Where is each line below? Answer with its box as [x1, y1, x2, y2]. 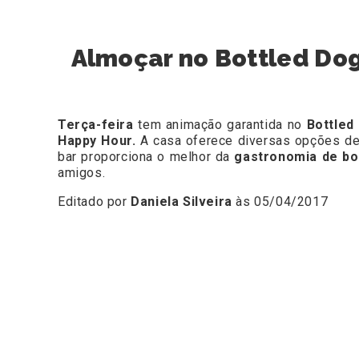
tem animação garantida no [138, 117, 307, 133]
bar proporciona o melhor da [58, 149, 235, 165]
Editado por [58, 194, 131, 210]
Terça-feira [58, 117, 139, 133]
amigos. [58, 165, 106, 181]
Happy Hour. [58, 133, 136, 149]
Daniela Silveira [131, 194, 232, 210]
